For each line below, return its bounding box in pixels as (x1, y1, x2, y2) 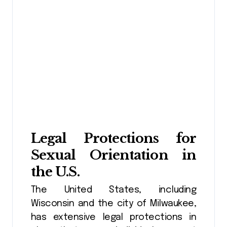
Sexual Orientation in (31, 147, 196, 163)
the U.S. (31, 164, 80, 180)
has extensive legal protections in (31, 213, 196, 222)
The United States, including (31, 185, 196, 195)
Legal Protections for (31, 130, 196, 146)
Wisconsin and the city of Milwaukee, (31, 199, 196, 209)
